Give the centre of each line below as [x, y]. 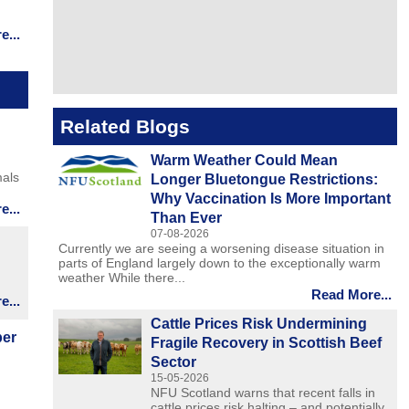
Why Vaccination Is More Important [271, 198]
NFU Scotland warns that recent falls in [263, 393]
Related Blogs [125, 127]
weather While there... [121, 277]
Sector [174, 362]
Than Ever [187, 217]
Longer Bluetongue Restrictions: [265, 179]
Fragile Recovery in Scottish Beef [267, 343]
